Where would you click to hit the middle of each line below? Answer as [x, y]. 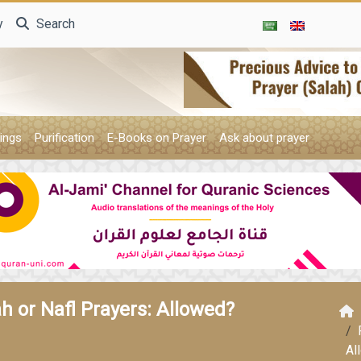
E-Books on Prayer [156, 138]
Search [54, 23]
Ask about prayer [264, 138]
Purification [64, 138]
